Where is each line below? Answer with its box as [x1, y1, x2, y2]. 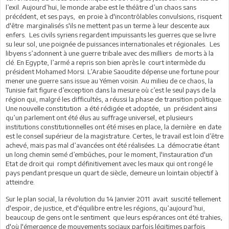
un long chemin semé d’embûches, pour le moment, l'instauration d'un [6, 150, 213, 158]
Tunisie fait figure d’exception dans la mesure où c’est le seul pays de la [6, 85, 216, 94]
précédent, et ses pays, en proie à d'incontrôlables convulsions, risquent [6, 12, 222, 20]
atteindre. [6, 177, 35, 186]
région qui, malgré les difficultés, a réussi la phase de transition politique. [6, 95, 222, 103]
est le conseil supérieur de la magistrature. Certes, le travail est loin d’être [6, 131, 223, 140]
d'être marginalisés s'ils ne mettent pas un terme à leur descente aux [6, 21, 210, 30]
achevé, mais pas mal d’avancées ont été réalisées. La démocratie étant [6, 141, 219, 149]
